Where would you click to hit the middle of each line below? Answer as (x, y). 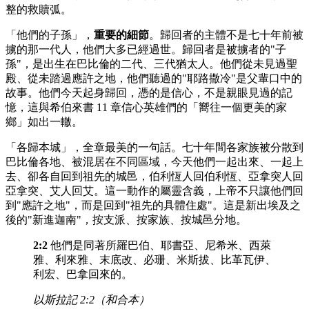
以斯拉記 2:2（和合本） (91, 300)
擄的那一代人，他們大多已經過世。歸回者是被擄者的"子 (146, 49)
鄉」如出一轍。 (44, 122)
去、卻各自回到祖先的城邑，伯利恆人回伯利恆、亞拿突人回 (154, 176)
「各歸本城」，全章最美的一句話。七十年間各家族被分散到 (154, 147)
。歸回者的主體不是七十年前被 (226, 35)
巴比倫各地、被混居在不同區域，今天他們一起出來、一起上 (154, 162)
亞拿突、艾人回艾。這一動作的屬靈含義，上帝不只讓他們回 (154, 191)
